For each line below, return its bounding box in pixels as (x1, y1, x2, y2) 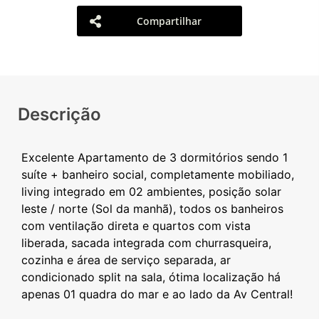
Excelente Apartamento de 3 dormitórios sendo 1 (21, 150, 288, 164)
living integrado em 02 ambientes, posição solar (21, 184, 281, 199)
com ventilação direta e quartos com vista (21, 219, 251, 233)
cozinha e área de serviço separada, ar (21, 253, 231, 267)
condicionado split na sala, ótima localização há (21, 270, 281, 284)
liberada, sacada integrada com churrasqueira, (21, 236, 271, 250)
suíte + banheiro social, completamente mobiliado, (21, 167, 294, 182)
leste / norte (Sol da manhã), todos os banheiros (21, 202, 283, 216)
